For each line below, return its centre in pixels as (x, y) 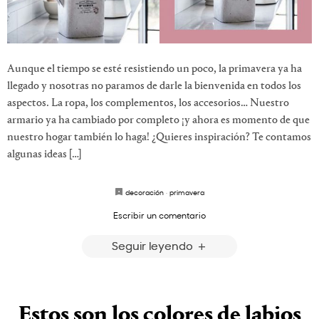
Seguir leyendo (153, 245)
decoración (145, 192)
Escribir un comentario (159, 215)
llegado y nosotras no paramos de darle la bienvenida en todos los (154, 86)
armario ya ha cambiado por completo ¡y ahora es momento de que (158, 120)
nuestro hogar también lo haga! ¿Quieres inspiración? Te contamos (159, 137)
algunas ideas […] (44, 154)
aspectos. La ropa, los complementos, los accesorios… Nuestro (148, 103)
